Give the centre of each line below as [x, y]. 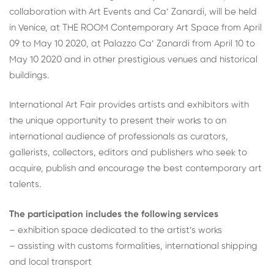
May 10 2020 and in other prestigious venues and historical [133, 59]
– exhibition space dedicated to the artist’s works [116, 230]
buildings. [29, 75]
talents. [25, 184]
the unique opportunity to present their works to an [118, 121]
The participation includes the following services [114, 214]
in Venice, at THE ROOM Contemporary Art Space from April [135, 28]
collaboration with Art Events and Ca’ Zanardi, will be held [133, 12]
